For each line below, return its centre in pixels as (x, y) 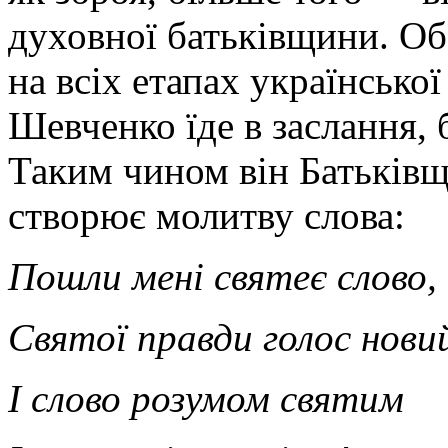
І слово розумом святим (206, 398)
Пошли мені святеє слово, (222, 276)
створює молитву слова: (206, 215)
